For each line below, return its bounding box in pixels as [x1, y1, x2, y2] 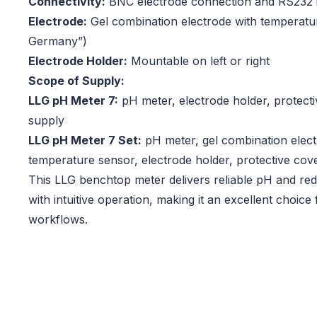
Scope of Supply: [28, 74, 125, 88]
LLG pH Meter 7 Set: [28, 133, 142, 148]
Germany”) [28, 34, 87, 49]
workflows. [28, 212, 88, 227]
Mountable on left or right [127, 54, 270, 69]
